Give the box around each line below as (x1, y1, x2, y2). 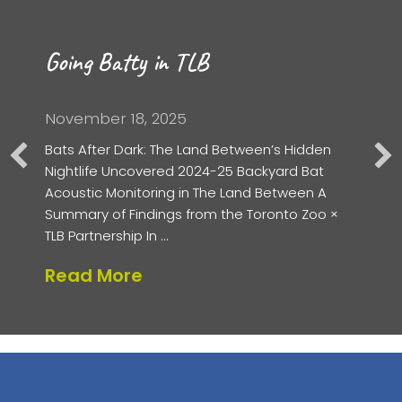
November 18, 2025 (45, 108, 187, 130)
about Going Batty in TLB (142, 262, 369, 288)
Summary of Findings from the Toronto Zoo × (45, 205, 338, 224)
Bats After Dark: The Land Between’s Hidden (45, 140, 331, 160)
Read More (45, 263, 143, 289)
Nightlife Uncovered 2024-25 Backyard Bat (45, 162, 324, 181)
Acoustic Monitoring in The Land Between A (45, 183, 327, 203)
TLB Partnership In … (45, 226, 168, 246)
